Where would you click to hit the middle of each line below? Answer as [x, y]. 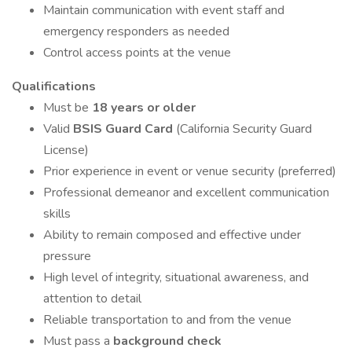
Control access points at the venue [137, 53]
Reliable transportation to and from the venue [167, 320]
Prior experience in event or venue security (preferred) [190, 171]
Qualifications [54, 86]
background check [167, 341]
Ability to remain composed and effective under [172, 235]
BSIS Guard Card [125, 129]
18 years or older [144, 108]
